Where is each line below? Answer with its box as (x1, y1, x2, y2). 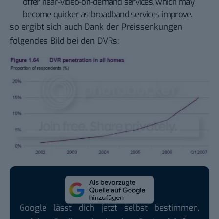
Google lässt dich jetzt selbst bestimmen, (20, 202, 199, 214)
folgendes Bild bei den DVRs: (10, 35, 119, 46)
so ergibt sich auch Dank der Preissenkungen (10, 21, 182, 33)
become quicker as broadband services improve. (23, 8, 192, 20)
